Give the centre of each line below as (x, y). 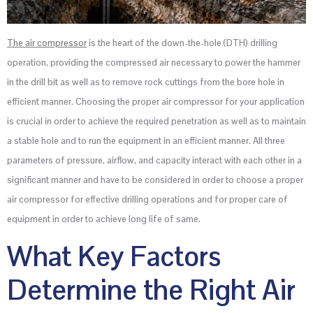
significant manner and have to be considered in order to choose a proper (155, 180)
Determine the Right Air (151, 290)
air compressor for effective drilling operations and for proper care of (147, 200)
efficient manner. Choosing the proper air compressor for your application (156, 102)
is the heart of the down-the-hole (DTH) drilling (182, 43)
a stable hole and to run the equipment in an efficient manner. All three (146, 141)
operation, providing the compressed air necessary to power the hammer (154, 63)
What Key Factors (114, 256)
